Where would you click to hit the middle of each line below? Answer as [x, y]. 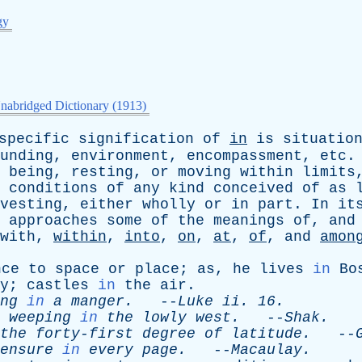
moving [204, 172]
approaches [53, 221]
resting [102, 172]
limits [329, 172]
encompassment [244, 156]
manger [98, 301]
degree [169, 334]
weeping [40, 318]
